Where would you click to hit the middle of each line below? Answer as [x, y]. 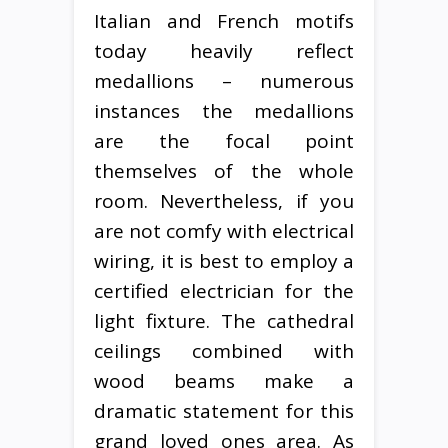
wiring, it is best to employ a [224, 260]
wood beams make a [224, 380]
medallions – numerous [224, 80]
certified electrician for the [224, 290]
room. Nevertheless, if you [224, 200]
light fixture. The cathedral [224, 320]
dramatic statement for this [224, 410]
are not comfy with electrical [224, 230]
